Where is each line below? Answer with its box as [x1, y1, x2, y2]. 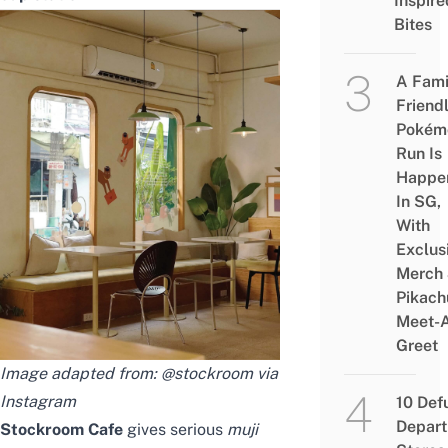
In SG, [395, 192, 441, 212]
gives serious [127, 419, 227, 439]
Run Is [395, 144, 442, 164]
